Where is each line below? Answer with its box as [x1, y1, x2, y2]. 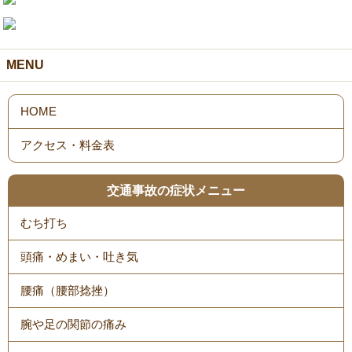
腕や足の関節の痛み [20, 317, 127, 331]
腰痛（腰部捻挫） [20, 283, 115, 297]
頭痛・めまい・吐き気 [20, 249, 139, 263]
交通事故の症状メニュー [107, 183, 245, 197]
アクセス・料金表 [20, 137, 115, 152]
